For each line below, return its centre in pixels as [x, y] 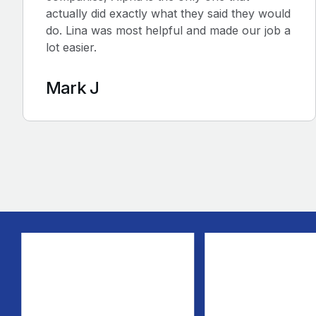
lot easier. [71, 47]
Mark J [73, 87]
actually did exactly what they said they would [168, 13]
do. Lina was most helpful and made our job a [168, 30]
